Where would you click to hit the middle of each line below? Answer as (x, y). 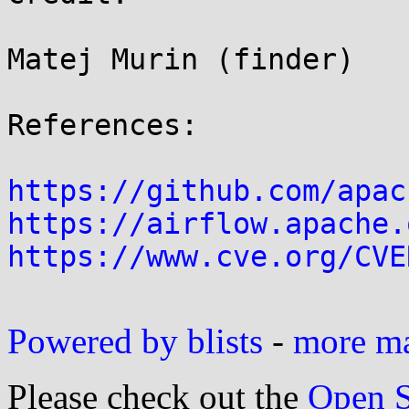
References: (103, 125)
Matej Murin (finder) (181, 59)
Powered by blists (135, 341)
